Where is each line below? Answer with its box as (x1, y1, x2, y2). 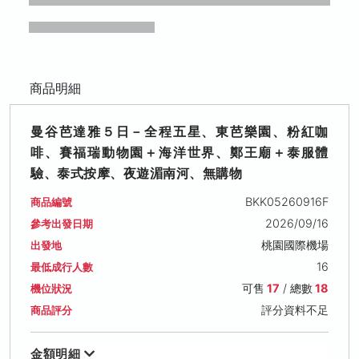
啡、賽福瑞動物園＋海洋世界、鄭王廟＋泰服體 (30, 143, 329, 160)
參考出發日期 (30, 217, 93, 230)
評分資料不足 (260, 302, 329, 317)
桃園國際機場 (260, 237, 329, 252)
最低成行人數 (30, 260, 93, 273)
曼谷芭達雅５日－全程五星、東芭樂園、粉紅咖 (30, 123, 329, 139)
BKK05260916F (244, 194, 329, 208)
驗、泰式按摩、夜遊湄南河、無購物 (30, 164, 242, 181)
